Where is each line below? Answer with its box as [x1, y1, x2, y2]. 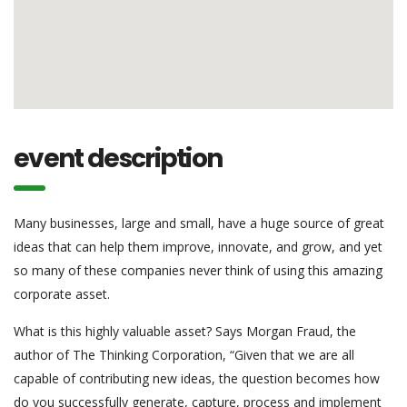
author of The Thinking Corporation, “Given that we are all [14, 346, 354, 363]
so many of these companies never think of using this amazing [14, 262, 382, 279]
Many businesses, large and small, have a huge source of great [14, 214, 384, 232]
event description [14, 141, 223, 176]
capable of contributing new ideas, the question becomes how [14, 370, 380, 387]
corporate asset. [14, 285, 110, 303]
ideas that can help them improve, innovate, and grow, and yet [14, 238, 382, 255]
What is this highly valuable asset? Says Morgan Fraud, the [14, 323, 356, 340]
